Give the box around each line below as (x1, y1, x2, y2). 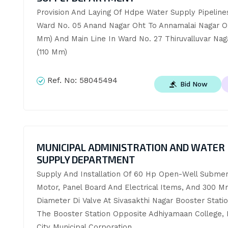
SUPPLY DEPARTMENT (36, 154, 135, 166)
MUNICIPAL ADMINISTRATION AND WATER (36, 141, 225, 154)
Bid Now (180, 79, 208, 88)
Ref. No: (44, 75, 79, 85)
